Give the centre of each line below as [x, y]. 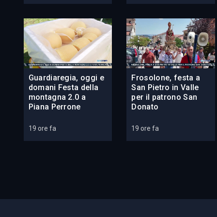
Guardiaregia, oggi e [66, 78]
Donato [145, 107]
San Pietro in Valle [165, 88]
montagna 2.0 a [57, 97]
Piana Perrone [54, 107]
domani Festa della [63, 88]
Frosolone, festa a [166, 78]
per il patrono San [164, 97]
